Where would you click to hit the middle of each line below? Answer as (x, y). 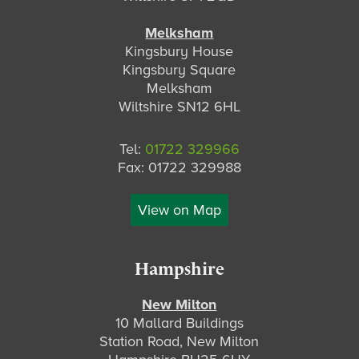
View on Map (179, 210)
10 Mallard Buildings (179, 323)
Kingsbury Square (179, 70)
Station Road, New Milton (179, 342)
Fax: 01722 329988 (179, 168)
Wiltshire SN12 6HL (179, 107)
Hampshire (179, 270)
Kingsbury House (179, 52)
